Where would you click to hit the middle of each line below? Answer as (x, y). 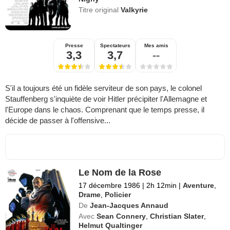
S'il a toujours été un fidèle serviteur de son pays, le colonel (103, 88)
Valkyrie (135, 9)
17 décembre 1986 (110, 185)
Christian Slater (177, 216)
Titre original (100, 9)
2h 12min (162, 185)
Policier (118, 194)
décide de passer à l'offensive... (58, 120)
